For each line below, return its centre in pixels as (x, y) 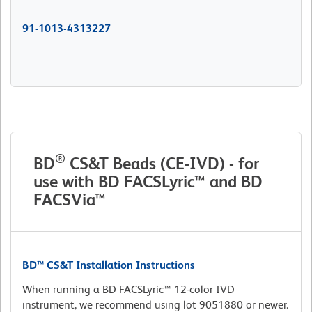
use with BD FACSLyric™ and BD (148, 182)
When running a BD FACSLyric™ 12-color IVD (128, 290)
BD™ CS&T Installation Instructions (109, 265)
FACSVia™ (70, 200)
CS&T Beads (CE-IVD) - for (162, 164)
